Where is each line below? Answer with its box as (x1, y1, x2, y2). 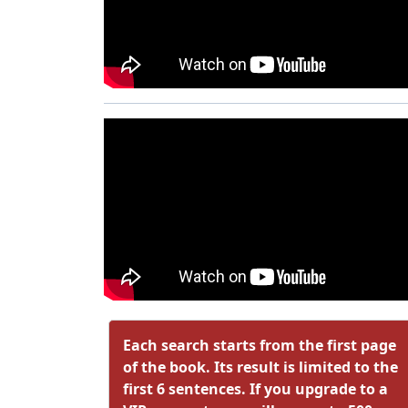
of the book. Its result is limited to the (123, 356, 398, 377)
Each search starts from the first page (123, 334, 396, 355)
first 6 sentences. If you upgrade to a (123, 378, 388, 399)
